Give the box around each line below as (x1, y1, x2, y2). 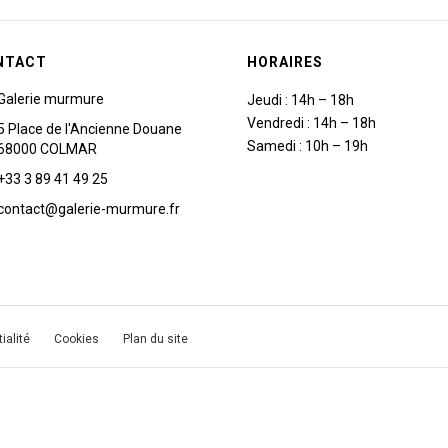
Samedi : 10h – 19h (247, 138, 368, 154)
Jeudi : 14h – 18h (247, 92, 354, 108)
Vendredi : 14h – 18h (247, 115, 376, 131)
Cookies (54, 332, 99, 346)
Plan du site (123, 332, 188, 346)
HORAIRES (247, 54, 323, 70)
